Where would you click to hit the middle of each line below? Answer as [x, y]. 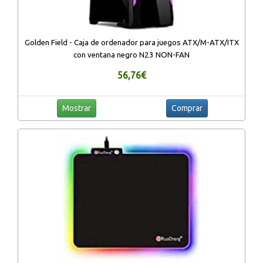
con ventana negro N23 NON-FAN [131, 55]
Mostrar [76, 108]
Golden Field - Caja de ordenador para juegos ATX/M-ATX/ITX [131, 43]
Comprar [187, 108]
